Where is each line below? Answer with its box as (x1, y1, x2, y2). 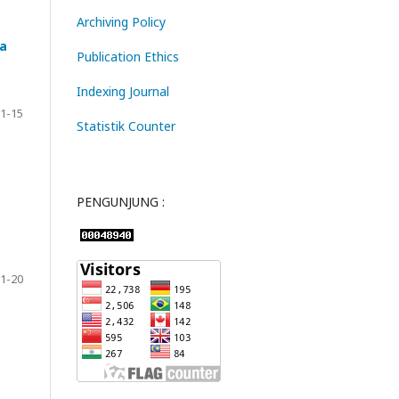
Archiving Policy (77, 12, 166, 30)
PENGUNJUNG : (77, 192, 168, 210)
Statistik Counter (77, 117, 175, 134)
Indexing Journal (77, 82, 173, 100)
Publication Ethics (77, 47, 179, 65)
